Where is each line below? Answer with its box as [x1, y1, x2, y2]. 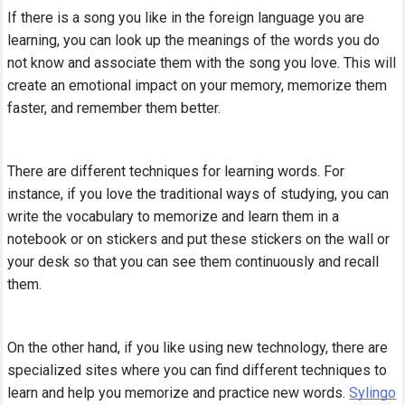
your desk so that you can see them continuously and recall [7, 252, 380, 270]
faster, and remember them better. [7, 99, 221, 117]
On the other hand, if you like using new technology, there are [7, 338, 389, 356]
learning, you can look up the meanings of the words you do [7, 31, 381, 49]
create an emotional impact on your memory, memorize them [7, 76, 388, 94]
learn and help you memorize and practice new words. [7, 383, 350, 401]
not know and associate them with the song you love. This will [7, 53, 397, 71]
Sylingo [349, 383, 397, 401]
